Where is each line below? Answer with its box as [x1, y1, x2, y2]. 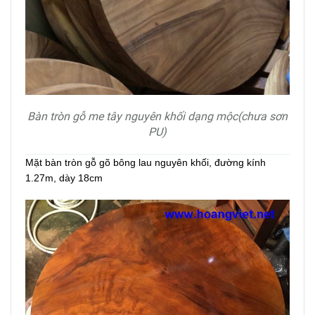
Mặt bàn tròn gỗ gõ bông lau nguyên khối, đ [25, 157, 220, 169]
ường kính [220, 157, 266, 169]
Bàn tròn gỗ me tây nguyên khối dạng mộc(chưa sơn [27, 110, 288, 124]
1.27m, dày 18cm [25, 172, 103, 184]
